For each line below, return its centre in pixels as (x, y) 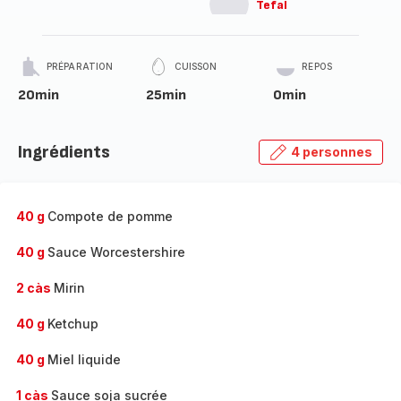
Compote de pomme (110, 216)
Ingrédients (64, 152)
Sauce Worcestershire (116, 252)
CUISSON (196, 66)
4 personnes (332, 152)
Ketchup (73, 324)
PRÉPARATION (80, 66)
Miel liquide (84, 359)
